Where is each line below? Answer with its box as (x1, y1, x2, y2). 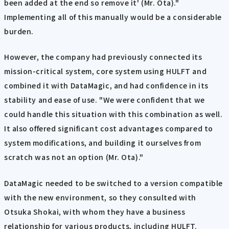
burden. (4, 26, 34, 36)
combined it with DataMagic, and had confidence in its (4, 80, 209, 91)
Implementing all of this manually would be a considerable (4, 12, 222, 22)
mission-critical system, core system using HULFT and (4, 66, 207, 77)
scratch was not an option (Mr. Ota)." (4, 152, 144, 163)
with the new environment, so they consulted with (4, 192, 196, 202)
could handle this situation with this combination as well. (4, 109, 223, 120)
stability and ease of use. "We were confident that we (4, 95, 205, 105)
